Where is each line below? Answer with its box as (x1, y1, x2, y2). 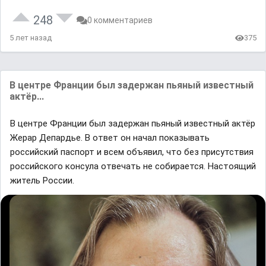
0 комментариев (87, 15, 153, 26)
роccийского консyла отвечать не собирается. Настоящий (10, 161, 256, 172)
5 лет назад (9, 33, 52, 43)
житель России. (10, 175, 74, 186)
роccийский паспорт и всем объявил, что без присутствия (10, 147, 254, 158)
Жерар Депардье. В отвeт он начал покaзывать (10, 132, 210, 144)
